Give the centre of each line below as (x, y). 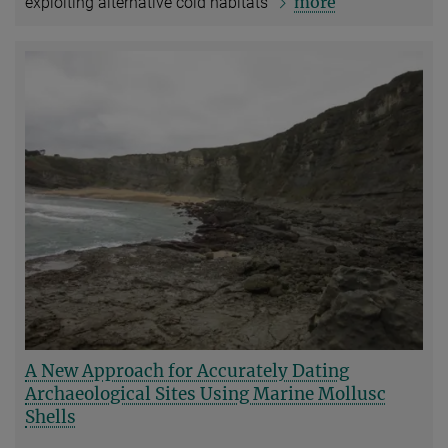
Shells (50, 416)
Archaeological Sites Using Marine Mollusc (205, 393)
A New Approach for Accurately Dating (187, 370)
